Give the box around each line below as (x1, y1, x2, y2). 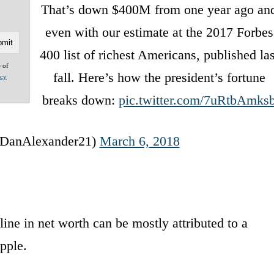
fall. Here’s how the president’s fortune (53, 69, 265, 85)
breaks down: (42, 92, 119, 108)
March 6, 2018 (99, 133, 180, 149)
